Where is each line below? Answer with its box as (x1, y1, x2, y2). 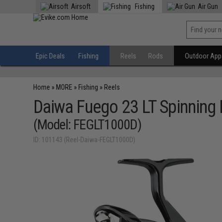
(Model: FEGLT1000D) (33, 116, 142, 133)
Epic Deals (36, 52, 65, 60)
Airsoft (71, 2, 91, 10)
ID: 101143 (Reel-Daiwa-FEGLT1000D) (33, 136, 136, 144)
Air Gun (198, 2, 219, 10)
